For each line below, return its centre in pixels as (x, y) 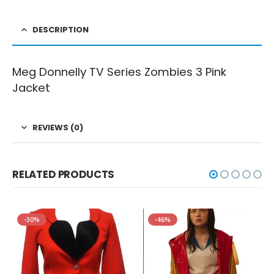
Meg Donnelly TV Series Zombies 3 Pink (119, 72)
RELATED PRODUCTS (64, 174)
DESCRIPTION (61, 29)
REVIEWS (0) (58, 127)
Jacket (31, 87)
